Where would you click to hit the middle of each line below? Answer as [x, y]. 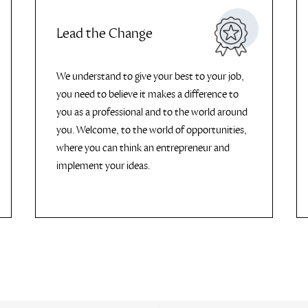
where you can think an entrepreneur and [143, 148]
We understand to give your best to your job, [150, 76]
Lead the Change [104, 34]
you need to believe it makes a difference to [147, 94]
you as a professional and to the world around [152, 112]
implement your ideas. [103, 166]
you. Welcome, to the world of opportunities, [152, 130]
